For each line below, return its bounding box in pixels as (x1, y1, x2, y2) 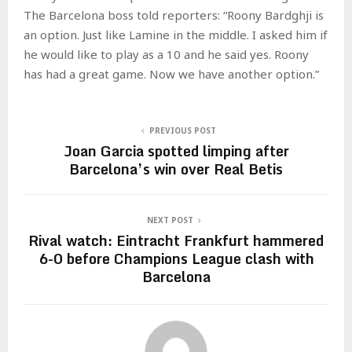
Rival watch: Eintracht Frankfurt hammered (28, 228, 324, 252)
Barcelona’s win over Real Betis (69, 156, 283, 181)
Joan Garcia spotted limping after (63, 138, 289, 163)
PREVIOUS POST (148, 124, 216, 136)
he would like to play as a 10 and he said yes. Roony (24, 46, 309, 62)
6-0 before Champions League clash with (38, 246, 314, 270)
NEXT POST (146, 214, 193, 225)
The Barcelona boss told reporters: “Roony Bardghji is (24, 6, 324, 23)
